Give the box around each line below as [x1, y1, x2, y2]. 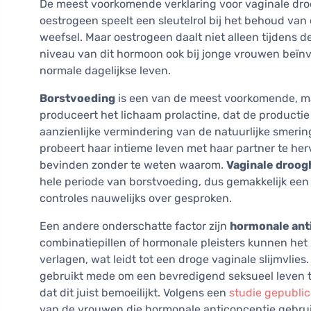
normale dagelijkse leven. [40, 64, 171, 78]
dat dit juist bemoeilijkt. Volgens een [40, 286, 229, 300]
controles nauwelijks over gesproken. [40, 192, 232, 205]
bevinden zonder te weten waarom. [40, 158, 226, 172]
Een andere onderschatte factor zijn [40, 219, 230, 233]
